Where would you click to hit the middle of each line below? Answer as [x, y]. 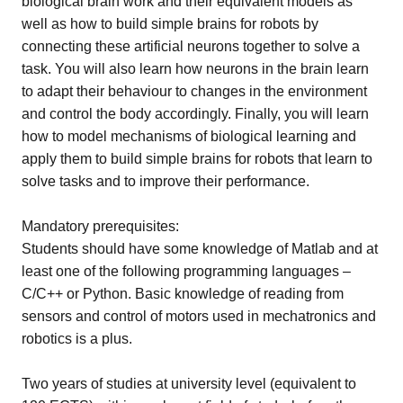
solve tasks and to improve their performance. [166, 181]
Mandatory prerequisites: [102, 226]
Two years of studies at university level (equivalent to [189, 383]
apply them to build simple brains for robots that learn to [197, 158]
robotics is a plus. [77, 338]
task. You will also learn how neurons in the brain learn [195, 68]
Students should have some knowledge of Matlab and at [200, 248]
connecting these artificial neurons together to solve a [191, 46]
